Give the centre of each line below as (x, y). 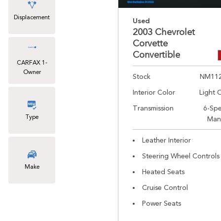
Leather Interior (166, 140)
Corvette (150, 43)
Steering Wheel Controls (181, 156)
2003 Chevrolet (164, 32)
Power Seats (162, 203)
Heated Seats (163, 172)
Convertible (156, 55)
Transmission (153, 108)
